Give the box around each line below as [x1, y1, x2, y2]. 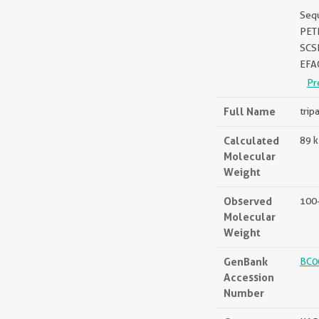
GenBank [224, 255, 268, 268]
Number [224, 286, 264, 300]
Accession [224, 271, 274, 284]
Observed [224, 194, 272, 208]
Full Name [224, 105, 276, 118]
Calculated [224, 134, 279, 147]
